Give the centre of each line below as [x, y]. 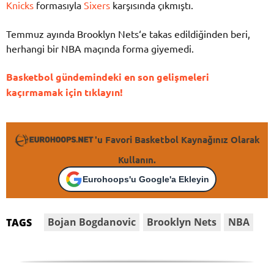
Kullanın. [137, 160]
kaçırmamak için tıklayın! [65, 92]
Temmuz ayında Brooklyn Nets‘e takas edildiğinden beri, [128, 33]
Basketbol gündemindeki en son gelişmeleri [108, 76]
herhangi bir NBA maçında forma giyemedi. [100, 48]
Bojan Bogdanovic [92, 222]
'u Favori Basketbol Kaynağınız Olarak [178, 140]
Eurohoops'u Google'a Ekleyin [146, 179]
